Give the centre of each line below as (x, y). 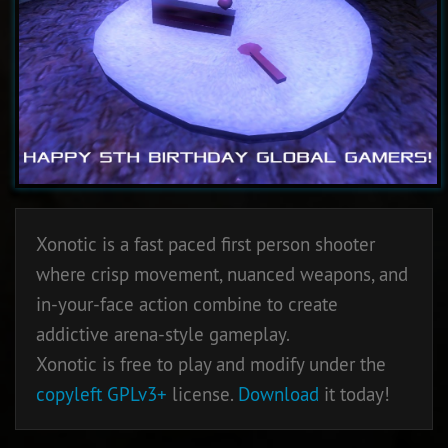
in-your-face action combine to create (187, 304)
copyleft (69, 394)
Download (278, 394)
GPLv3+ (137, 394)
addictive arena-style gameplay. (163, 334)
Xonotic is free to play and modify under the (211, 364)
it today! (354, 394)
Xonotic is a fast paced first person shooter (205, 244)
